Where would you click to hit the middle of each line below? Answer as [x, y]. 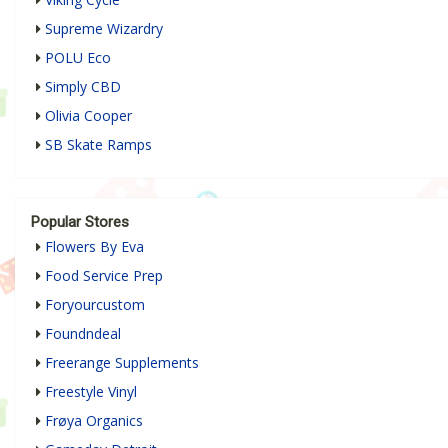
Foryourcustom [95, 305]
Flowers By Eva [94, 247]
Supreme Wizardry [104, 29]
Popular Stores [80, 222]
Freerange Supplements [122, 363]
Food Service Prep [104, 276]
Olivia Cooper [88, 116]
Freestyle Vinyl [91, 392]
